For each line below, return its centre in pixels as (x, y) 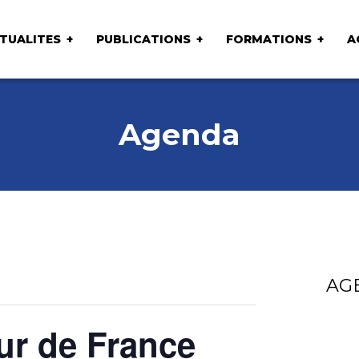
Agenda (179, 134)
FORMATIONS (268, 39)
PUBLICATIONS (143, 39)
